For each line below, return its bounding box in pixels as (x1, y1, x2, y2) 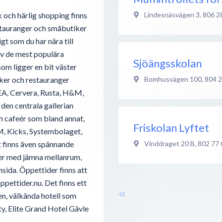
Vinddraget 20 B (144, 139, 195, 148)
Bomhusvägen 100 (144, 74, 202, 83)
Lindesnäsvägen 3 (144, 10, 200, 19)
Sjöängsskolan (133, 56, 202, 70)
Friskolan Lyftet (133, 120, 209, 134)
